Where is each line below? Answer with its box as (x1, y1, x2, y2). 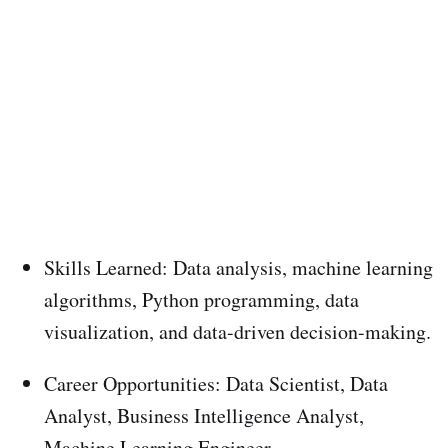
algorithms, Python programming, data (44, 285, 359, 313)
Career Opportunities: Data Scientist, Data (44, 369, 388, 397)
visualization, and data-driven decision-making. (44, 317, 431, 345)
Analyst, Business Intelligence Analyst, (44, 401, 364, 429)
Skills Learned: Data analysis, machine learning (44, 253, 433, 281)
